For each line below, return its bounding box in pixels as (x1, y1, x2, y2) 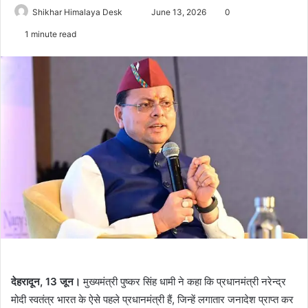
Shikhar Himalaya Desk (32, 7, 122, 17)
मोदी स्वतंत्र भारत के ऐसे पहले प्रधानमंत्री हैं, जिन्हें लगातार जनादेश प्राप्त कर (11, 293, 294, 307)
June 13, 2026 (151, 7, 206, 17)
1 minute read (23, 29, 76, 39)
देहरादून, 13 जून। (11, 275, 80, 289)
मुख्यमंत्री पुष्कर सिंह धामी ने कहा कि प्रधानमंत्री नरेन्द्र (80, 275, 286, 289)
